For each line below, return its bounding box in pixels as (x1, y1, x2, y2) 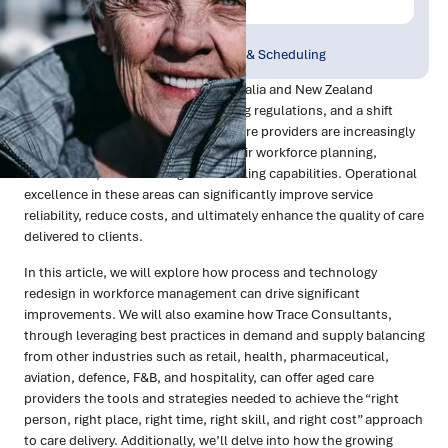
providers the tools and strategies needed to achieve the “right (24, 389, 399, 408)
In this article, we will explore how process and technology (24, 263, 377, 282)
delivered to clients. (24, 227, 143, 246)
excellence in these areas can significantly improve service (24, 185, 373, 204)
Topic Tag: (124, 25, 186, 44)
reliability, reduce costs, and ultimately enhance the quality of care (24, 206, 424, 225)
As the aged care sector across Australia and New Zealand (24, 80, 373, 99)
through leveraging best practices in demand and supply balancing (24, 326, 425, 345)
